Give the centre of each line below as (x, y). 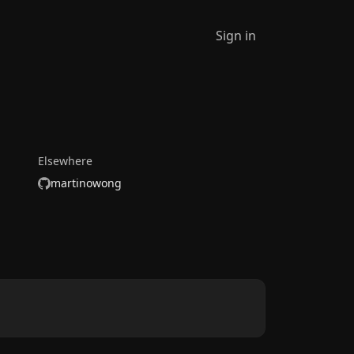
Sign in (236, 35)
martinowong (86, 183)
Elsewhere (65, 161)
